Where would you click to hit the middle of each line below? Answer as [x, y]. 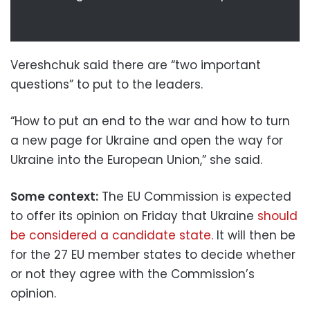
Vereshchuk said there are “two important [136, 65]
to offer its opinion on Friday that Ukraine [134, 216]
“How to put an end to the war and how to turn [150, 121]
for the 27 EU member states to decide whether [153, 254]
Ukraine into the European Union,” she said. [136, 159]
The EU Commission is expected [195, 196]
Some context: [54, 196]
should [277, 216]
